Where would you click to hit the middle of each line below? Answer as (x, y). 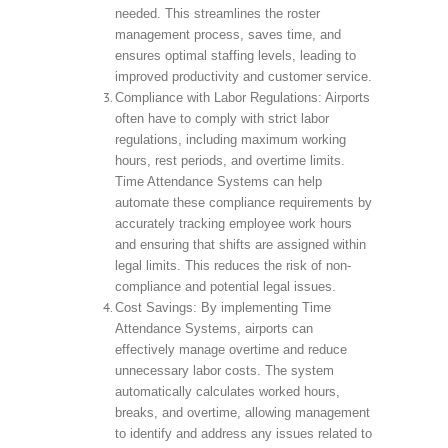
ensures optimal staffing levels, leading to (235, 55)
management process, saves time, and (227, 34)
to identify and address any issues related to (243, 433)
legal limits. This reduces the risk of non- (232, 265)
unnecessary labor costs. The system (224, 370)
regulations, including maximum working (230, 139)
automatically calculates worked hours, (227, 391)
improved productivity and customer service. (243, 76)
